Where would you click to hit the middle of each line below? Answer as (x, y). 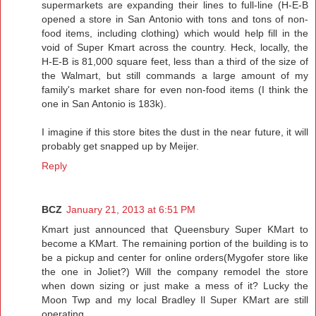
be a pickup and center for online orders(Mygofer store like (175, 257)
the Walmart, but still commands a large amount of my (175, 75)
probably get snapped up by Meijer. (120, 146)
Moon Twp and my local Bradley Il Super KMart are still (175, 299)
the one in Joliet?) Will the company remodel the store (175, 271)
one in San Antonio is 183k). (104, 103)
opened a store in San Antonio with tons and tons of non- (175, 19)
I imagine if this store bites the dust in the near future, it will (175, 132)
